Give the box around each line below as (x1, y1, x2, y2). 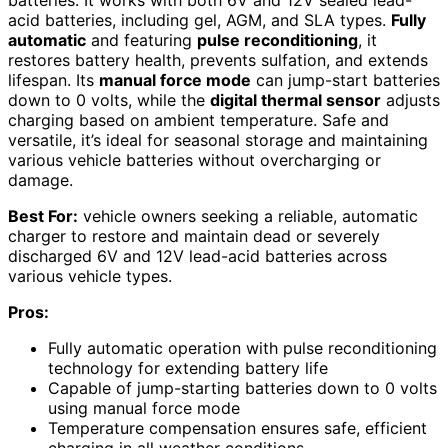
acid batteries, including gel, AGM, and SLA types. (8, 9, 391, 30)
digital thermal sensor (210, 89, 381, 110)
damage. (8, 169, 73, 190)
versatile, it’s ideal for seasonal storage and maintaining (8, 129, 428, 150)
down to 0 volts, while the (8, 89, 210, 110)
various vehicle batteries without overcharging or (8, 149, 381, 170)
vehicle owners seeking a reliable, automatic (78, 205, 418, 226)
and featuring (86, 29, 197, 50)
